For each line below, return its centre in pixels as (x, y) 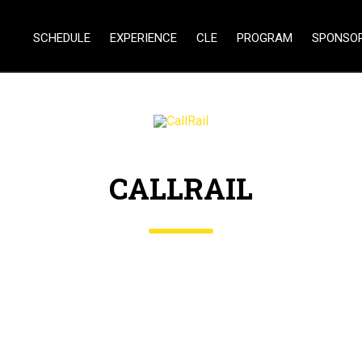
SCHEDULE (62, 38)
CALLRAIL (181, 188)
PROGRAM (265, 38)
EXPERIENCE (143, 38)
